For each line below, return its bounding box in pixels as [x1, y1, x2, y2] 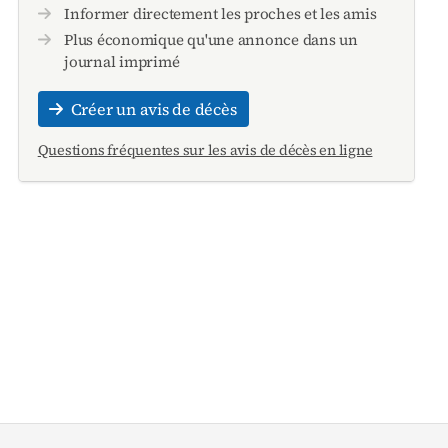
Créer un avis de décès [70, 98, 237, 121]
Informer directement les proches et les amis [64, 2, 377, 24]
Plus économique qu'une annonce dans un [64, 28, 358, 50]
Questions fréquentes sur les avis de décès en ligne [37, 140, 373, 161]
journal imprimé [64, 50, 180, 72]
